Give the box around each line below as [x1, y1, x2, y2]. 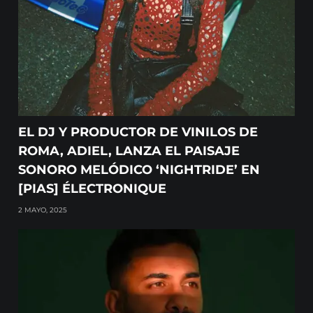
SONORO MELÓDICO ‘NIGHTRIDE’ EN [18, 162, 261, 178]
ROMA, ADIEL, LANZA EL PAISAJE [18, 143, 240, 159]
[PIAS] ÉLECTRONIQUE [18, 181, 167, 197]
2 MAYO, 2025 [18, 205, 68, 215]
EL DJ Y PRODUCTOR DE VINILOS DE [18, 124, 259, 140]
